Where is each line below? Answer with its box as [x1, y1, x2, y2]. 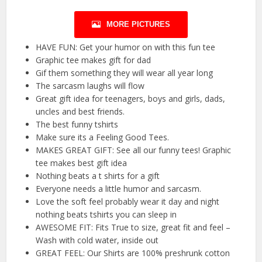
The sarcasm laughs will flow [36, 80, 145, 92]
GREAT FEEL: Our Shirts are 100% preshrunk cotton [36, 247, 230, 259]
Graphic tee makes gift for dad [36, 54, 151, 66]
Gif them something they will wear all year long [36, 67, 213, 79]
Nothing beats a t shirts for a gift [36, 170, 160, 182]
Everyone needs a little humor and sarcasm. [36, 183, 202, 195]
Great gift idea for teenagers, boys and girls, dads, [36, 93, 226, 105]
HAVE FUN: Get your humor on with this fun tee [36, 42, 216, 53]
